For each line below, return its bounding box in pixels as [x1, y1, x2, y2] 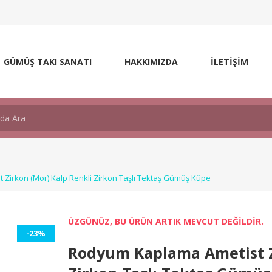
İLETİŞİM [211, 56, 248, 67]
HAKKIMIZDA [124, 56, 178, 67]
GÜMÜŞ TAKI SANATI [4, 56, 92, 67]
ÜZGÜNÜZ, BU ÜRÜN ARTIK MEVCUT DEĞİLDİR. [68, 216, 264, 227]
